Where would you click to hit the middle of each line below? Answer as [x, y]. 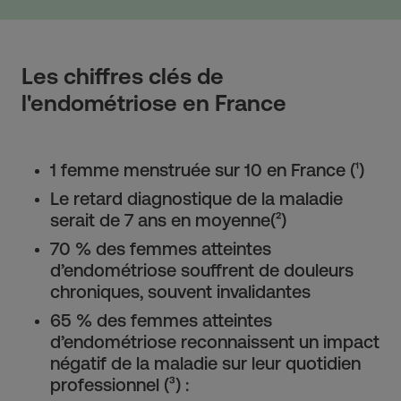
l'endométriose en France [154, 103]
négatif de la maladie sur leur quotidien [205, 363]
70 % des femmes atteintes [161, 249]
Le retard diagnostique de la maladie [196, 199]
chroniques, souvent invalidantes [180, 292]
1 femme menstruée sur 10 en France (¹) [207, 170]
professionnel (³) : [119, 385]
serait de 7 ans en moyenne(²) [168, 220]
